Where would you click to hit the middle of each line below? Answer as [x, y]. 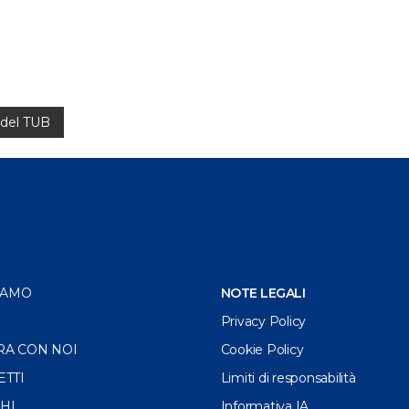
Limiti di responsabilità [288, 378]
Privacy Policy [263, 322]
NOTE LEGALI [268, 294]
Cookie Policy [262, 350]
